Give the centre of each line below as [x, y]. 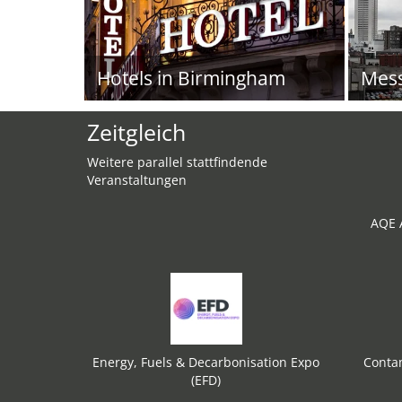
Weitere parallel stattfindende [177, 162]
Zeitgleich [136, 132]
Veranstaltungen [137, 180]
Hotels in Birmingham [191, 78]
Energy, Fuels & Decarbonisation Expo [206, 362]
